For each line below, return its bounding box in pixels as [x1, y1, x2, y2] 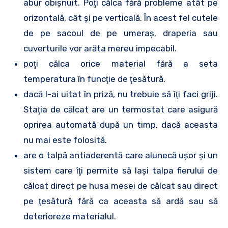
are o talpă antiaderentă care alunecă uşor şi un [23, 150, 218, 160]
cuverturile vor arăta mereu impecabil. [23, 43, 177, 53]
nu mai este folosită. [23, 135, 107, 145]
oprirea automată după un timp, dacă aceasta [23, 120, 218, 130]
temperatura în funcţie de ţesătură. [23, 74, 165, 84]
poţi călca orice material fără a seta [23, 59, 218, 69]
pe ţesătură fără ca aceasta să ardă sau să [23, 196, 218, 206]
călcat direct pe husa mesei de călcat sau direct [23, 181, 218, 191]
